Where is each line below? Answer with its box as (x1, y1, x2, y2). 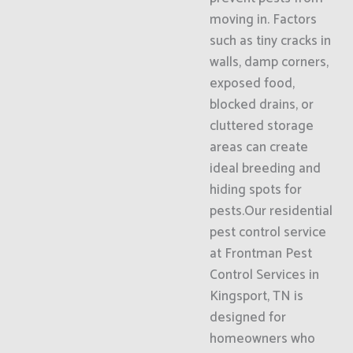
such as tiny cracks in (209, 30, 331, 52)
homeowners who (209, 328, 315, 350)
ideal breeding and (209, 158, 321, 180)
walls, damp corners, (209, 51, 329, 73)
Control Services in (209, 264, 319, 286)
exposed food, (209, 72, 295, 95)
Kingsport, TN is (209, 285, 303, 307)
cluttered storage (209, 115, 314, 137)
